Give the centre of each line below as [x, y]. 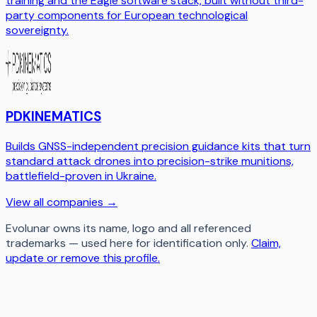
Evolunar [28, 228]
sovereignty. [37, 30]
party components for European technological [127, 16]
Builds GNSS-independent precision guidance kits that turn [158, 146]
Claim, [266, 243]
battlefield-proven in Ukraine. [81, 175]
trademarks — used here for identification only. [127, 243]
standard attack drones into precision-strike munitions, [150, 161]
